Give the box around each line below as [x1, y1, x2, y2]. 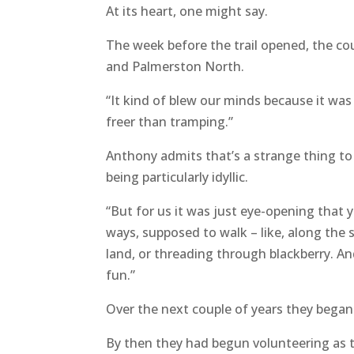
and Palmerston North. [106, 58, 245, 76]
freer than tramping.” [106, 113, 234, 131]
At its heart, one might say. [106, 2, 269, 21]
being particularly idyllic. [106, 168, 249, 186]
